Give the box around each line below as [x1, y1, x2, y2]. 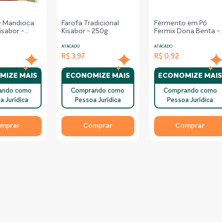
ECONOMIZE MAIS [65, 72, 130, 79]
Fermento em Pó [154, 20, 207, 27]
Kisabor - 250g [61, 28, 108, 35]
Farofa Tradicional [61, 20, 119, 27]
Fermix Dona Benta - [154, 28, 220, 35]
